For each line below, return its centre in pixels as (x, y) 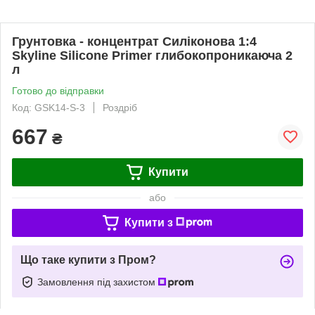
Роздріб (120, 108)
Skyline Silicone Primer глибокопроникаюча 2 (152, 56)
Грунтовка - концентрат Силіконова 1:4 (134, 41)
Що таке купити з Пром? (88, 260)
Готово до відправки (58, 91)
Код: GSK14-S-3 (49, 108)
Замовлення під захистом (98, 282)
